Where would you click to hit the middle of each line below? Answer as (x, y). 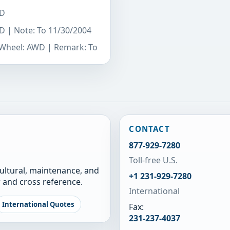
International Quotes (39, 204)
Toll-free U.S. (154, 160)
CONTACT (149, 129)
